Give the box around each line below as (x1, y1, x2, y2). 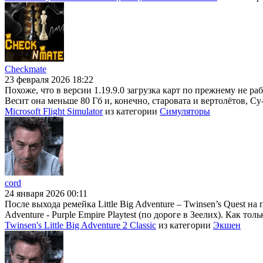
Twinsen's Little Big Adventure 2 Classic (5, 220, 156, 231)
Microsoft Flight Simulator (5, 106, 103, 117)
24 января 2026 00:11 (5, 188, 87, 199)
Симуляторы (160, 106, 210, 117)
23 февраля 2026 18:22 (5, 75, 93, 85)
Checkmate (5, 64, 46, 75)
